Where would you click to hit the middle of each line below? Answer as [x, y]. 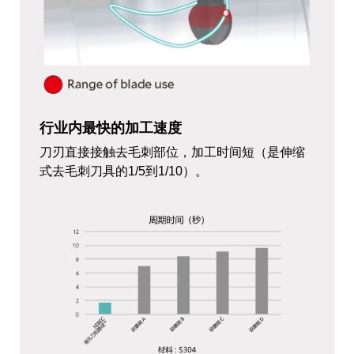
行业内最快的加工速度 [111, 128]
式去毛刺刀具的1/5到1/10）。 [124, 171]
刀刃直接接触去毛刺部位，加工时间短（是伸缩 [172, 152]
